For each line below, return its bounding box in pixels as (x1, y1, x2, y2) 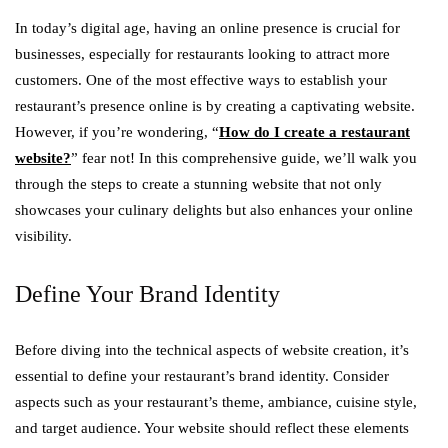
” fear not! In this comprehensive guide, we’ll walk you (71, 150, 417, 166)
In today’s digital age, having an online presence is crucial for (15, 20, 400, 36)
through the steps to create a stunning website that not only (15, 176, 382, 192)
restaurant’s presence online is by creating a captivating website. (15, 98, 415, 114)
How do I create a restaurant (219, 124, 410, 140)
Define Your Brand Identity (15, 281, 280, 307)
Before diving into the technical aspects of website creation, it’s (15, 342, 409, 358)
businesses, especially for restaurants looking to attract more (15, 46, 390, 62)
